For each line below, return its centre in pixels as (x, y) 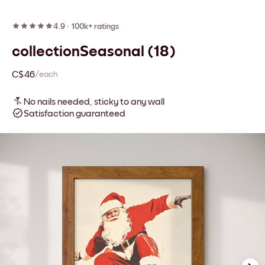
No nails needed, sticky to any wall (94, 102)
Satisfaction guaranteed (75, 114)
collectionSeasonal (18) (94, 51)
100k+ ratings (95, 27)
